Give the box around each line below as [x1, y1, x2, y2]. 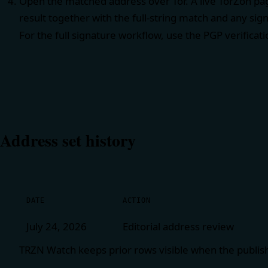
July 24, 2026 [26, 220, 87, 234]
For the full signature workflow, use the [19, 28, 203, 42]
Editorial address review [123, 220, 234, 234]
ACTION [123, 196, 151, 205]
